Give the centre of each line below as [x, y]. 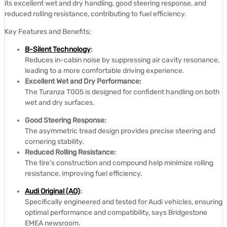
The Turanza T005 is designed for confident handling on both [122, 92]
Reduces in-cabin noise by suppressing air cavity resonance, [122, 60]
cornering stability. [54, 141]
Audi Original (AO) [52, 191]
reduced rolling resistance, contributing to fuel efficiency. [96, 14]
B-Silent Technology [58, 49]
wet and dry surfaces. [60, 102]
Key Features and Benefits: [48, 31]
